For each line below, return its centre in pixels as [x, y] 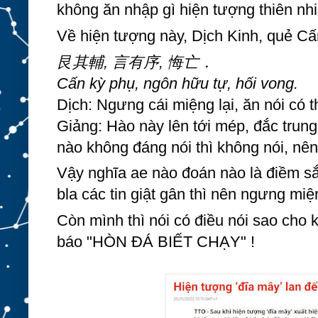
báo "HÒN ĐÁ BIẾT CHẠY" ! [156, 241]
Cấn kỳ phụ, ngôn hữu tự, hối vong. [177, 83]
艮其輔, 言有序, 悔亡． [136, 62]
